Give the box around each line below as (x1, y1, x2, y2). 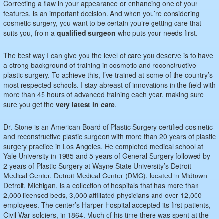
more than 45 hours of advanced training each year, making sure (3, 89, 204, 99)
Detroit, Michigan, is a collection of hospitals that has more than (3, 180, 199, 190)
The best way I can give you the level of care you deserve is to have (3, 50, 213, 60)
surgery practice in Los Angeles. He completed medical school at (3, 141, 203, 151)
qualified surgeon (57, 27, 116, 38)
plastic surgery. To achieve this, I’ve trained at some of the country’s (3, 69, 213, 80)
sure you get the (3, 99, 56, 109)
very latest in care (56, 99, 115, 109)
